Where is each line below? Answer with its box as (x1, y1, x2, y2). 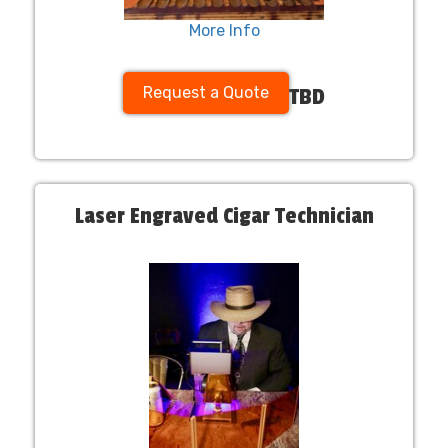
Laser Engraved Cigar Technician (74, 202, 374, 229)
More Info (188, 20, 260, 40)
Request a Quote (143, 82, 269, 102)
